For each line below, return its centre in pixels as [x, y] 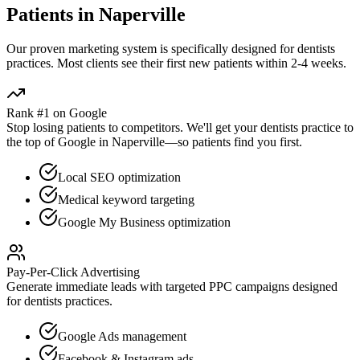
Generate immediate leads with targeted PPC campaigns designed [172, 286]
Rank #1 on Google [57, 112]
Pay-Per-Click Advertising [73, 272]
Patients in [53, 14]
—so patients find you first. [233, 141]
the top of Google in [59, 141]
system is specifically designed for [208, 48]
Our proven [37, 48]
